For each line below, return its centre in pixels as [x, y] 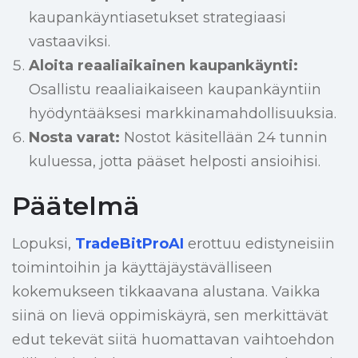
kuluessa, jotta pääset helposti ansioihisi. [174, 162]
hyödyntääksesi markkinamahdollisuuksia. [182, 114]
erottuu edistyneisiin [259, 244]
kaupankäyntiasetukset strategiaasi [157, 18]
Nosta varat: [74, 138]
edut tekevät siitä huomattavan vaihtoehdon [173, 340]
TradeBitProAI [129, 244]
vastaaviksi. [69, 42]
